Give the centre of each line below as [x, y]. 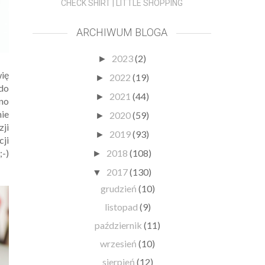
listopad [122, 206]
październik [119, 225]
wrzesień [119, 243]
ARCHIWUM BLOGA [122, 32]
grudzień [119, 188]
